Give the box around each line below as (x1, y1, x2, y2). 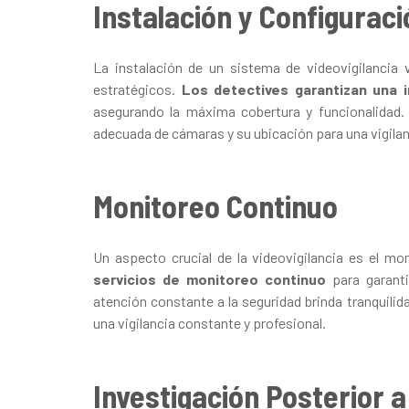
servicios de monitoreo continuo (93, 269, 326, 288)
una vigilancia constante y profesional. (93, 313, 326, 331)
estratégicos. (93, 79, 175, 98)
